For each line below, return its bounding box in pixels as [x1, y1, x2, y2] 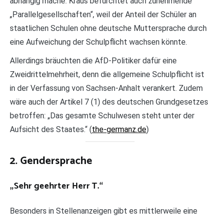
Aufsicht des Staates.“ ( [10, 124, 92, 134]
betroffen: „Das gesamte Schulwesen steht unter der [10, 110, 194, 120]
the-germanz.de [92, 124, 146, 134]
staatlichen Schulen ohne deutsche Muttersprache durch [10, 23, 207, 33]
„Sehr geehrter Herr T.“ [10, 178, 103, 193]
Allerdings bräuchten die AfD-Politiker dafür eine [10, 55, 177, 65]
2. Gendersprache [10, 152, 92, 170]
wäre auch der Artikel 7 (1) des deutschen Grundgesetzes [10, 97, 208, 107]
